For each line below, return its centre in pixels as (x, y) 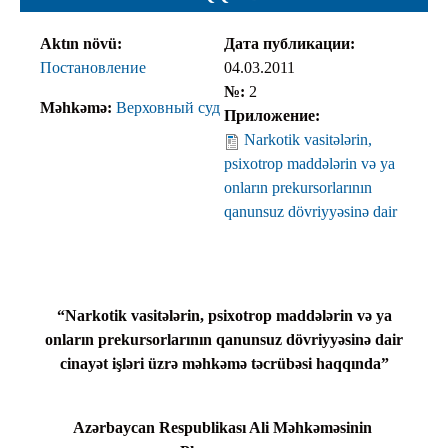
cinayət (85, 364)
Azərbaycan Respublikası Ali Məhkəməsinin (224, 428)
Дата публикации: (291, 44)
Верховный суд (168, 108)
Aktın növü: (83, 44)
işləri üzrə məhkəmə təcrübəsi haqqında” (250, 364)
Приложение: (274, 116)
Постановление (93, 68)
